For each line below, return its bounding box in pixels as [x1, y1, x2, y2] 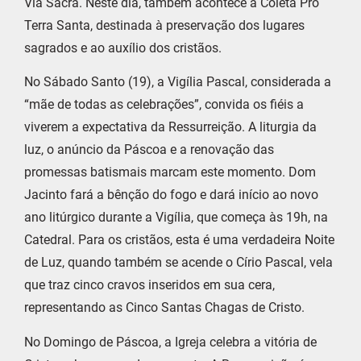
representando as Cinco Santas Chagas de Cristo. [24, 300, 305, 316]
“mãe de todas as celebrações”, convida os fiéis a [24, 97, 304, 113]
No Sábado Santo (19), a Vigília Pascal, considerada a [24, 74, 331, 90]
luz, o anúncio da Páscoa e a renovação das [24, 142, 274, 158]
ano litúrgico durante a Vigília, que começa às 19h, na [24, 210, 328, 226]
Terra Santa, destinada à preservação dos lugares [24, 17, 305, 33]
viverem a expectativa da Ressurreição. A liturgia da [24, 119, 317, 135]
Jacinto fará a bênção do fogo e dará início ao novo [24, 187, 318, 203]
